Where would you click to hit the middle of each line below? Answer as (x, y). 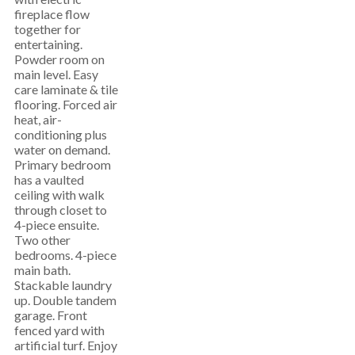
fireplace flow (52, 14)
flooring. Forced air (66, 104)
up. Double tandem (65, 300)
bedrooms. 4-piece (65, 255)
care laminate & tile (66, 89)
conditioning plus (61, 134)
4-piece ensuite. (57, 225)
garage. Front (51, 315)
